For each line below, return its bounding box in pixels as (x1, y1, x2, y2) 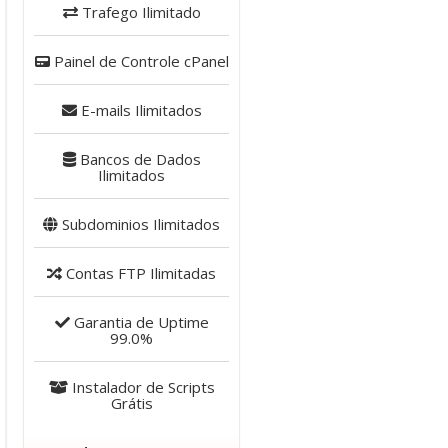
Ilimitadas (146, 263, 216, 283)
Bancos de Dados (75, 149, 201, 169)
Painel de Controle (49, 51, 180, 71)
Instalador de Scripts (67, 377, 215, 397)
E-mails (76, 100, 131, 120)
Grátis (110, 393, 153, 413)
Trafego (77, 2, 138, 22)
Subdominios (58, 214, 149, 234)
